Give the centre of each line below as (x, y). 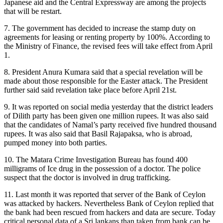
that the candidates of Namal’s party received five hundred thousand (110, 124)
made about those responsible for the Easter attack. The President (106, 81)
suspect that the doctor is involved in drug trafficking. (87, 177)
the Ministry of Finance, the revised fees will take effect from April (108, 46)
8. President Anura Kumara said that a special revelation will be (103, 72)
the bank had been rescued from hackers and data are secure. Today (110, 212)
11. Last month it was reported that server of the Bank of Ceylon (105, 194)
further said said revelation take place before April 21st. (90, 90)
